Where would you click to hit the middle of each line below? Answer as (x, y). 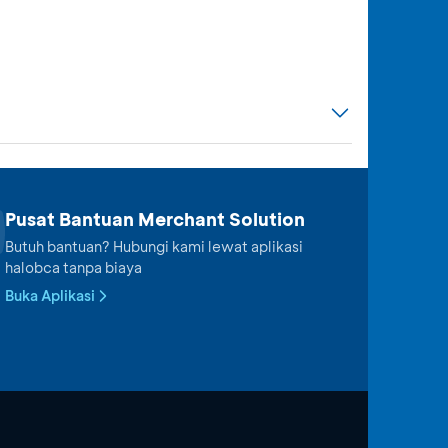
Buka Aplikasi (50, 295)
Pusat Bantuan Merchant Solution (155, 219)
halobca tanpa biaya (74, 267)
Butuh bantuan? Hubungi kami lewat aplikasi (154, 246)
